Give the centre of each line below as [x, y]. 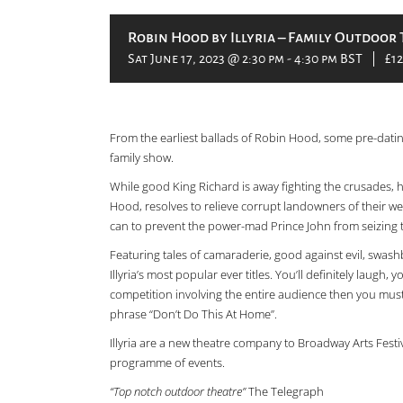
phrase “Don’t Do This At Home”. [193, 314]
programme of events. [167, 363]
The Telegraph [285, 391]
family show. [142, 157]
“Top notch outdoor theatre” [178, 391]
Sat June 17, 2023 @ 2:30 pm [206, 58]
